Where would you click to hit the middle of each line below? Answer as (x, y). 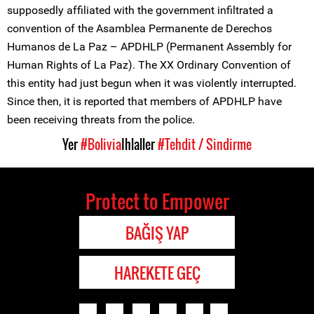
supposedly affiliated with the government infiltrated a (140, 10)
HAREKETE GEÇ (157, 273)
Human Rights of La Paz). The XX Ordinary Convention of (149, 65)
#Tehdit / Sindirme (205, 144)
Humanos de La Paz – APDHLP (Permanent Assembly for (149, 47)
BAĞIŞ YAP (157, 233)
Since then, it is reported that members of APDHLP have (144, 101)
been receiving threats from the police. (101, 120)
